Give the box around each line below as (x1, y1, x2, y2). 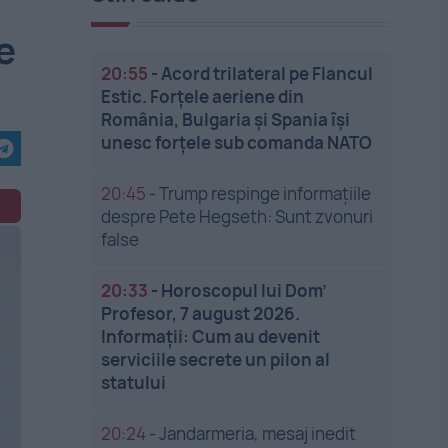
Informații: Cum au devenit (101, 325, 321, 348)
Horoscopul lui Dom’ (161, 279, 328, 302)
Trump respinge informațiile (159, 182, 372, 205)
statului (101, 371, 167, 394)
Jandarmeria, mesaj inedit (159, 422, 357, 445)
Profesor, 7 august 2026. (101, 302, 301, 325)
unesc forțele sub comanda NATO (101, 131, 373, 154)
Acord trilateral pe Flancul (161, 62, 374, 85)
